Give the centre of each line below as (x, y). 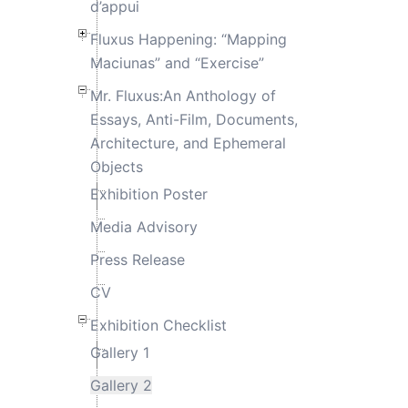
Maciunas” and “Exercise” (177, 62)
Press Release (137, 259)
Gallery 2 (121, 385)
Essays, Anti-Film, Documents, (194, 119)
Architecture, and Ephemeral (188, 143)
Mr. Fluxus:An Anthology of (183, 95)
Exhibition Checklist (158, 325)
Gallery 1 (119, 352)
